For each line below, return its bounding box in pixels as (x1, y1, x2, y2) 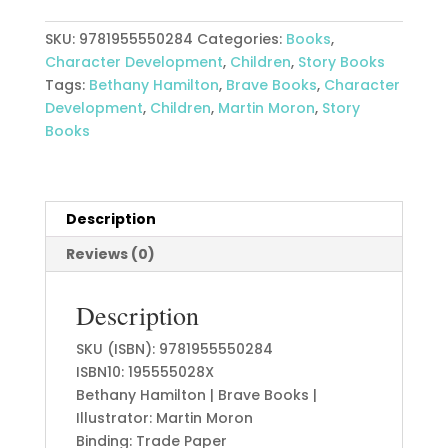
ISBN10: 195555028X (75, 362, 214, 383)
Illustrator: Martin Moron (75, 408, 253, 429)
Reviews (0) (65, 244, 155, 265)
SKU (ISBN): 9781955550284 (75, 339, 273, 360)
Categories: (196, 29, 286, 50)
